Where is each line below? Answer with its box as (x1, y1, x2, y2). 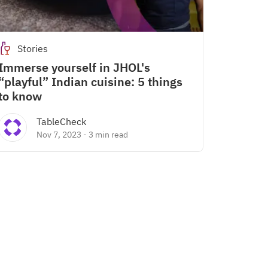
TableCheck (36, 115, 86, 127)
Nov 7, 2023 (36, 129, 81, 140)
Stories (17, 42, 48, 54)
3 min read (89, 129, 128, 140)
